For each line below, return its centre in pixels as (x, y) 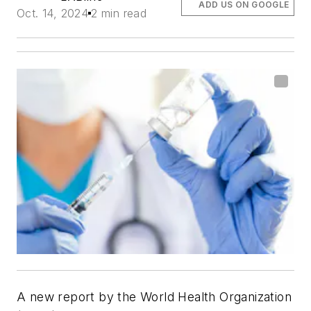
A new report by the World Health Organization (154, 297)
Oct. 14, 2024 (53, 13)
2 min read (119, 13)
